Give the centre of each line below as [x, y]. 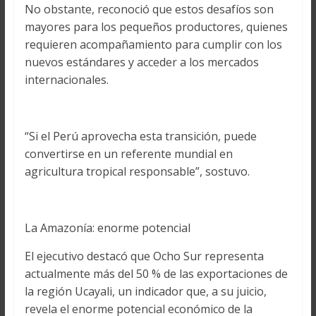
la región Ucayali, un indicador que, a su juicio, [145, 291]
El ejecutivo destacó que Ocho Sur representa [144, 256]
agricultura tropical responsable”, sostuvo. [137, 171]
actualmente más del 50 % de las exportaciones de [156, 273]
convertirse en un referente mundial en [128, 153]
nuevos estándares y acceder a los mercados [141, 62]
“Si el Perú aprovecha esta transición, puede [140, 136]
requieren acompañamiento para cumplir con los [153, 44]
